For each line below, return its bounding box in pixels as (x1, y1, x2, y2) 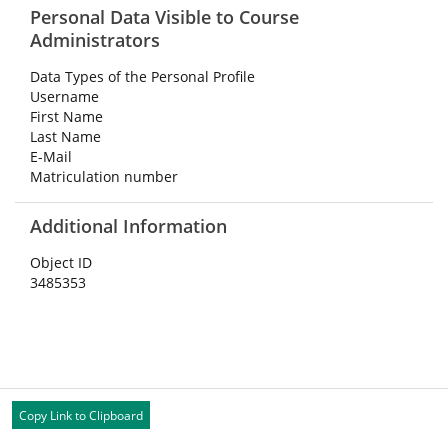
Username (30, 87, 99, 106)
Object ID (30, 253, 92, 272)
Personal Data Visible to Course (30, 5, 299, 29)
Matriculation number (30, 167, 178, 186)
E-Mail (30, 147, 72, 166)
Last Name (30, 127, 101, 146)
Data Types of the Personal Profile (30, 67, 255, 86)
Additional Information (30, 214, 227, 238)
